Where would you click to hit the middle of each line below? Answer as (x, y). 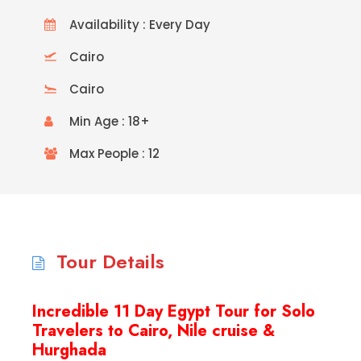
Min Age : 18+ (110, 121)
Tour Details (110, 261)
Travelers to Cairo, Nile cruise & (154, 330)
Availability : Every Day (140, 24)
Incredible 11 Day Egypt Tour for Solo (174, 311)
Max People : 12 (114, 153)
